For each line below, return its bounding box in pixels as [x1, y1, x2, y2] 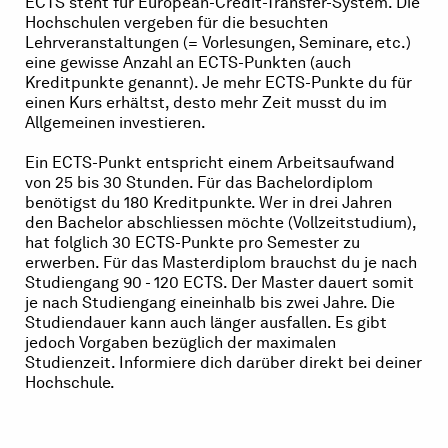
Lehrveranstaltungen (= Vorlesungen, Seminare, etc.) [25, 33, 411, 52]
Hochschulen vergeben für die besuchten [25, 13, 328, 32]
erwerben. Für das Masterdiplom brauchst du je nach [25, 253, 417, 272]
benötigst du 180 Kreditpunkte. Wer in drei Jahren [25, 193, 392, 212]
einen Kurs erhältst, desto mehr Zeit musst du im [25, 93, 387, 112]
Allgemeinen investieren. [25, 113, 206, 132]
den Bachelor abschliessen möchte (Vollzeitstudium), [25, 213, 416, 232]
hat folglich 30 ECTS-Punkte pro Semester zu [25, 233, 360, 252]
